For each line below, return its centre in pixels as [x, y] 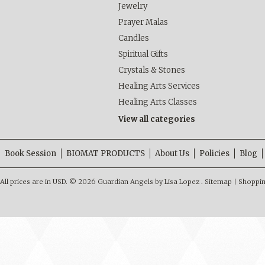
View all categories [157, 119]
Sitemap [218, 182]
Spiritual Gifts [143, 54]
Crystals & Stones [152, 70]
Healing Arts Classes [158, 102]
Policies [214, 153]
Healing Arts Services [159, 86]
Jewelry [133, 6]
